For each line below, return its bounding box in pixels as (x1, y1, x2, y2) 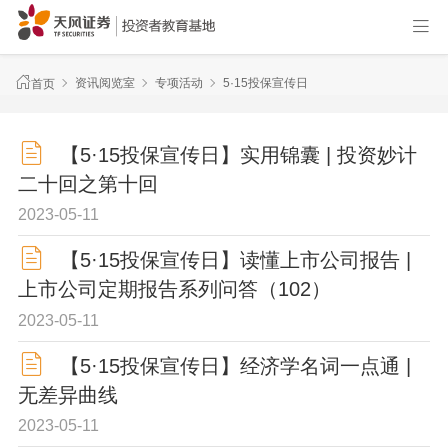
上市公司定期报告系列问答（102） (17, 278, 331, 301)
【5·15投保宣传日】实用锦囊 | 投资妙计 (59, 143, 417, 166)
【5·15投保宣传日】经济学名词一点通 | (59, 354, 411, 377)
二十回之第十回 (17, 172, 158, 195)
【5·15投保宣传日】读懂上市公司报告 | (59, 249, 411, 272)
